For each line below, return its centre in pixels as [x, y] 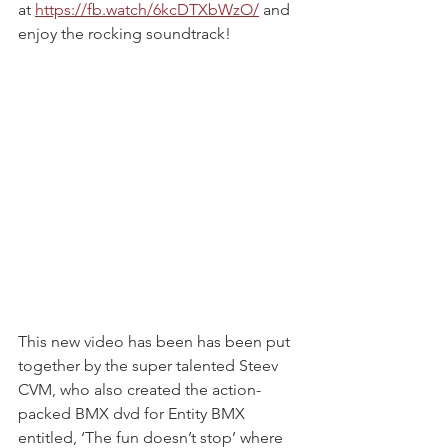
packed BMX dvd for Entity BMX [133, 414]
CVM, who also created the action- [139, 390]
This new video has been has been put [156, 342]
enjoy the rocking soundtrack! [124, 34]
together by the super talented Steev [150, 366]
